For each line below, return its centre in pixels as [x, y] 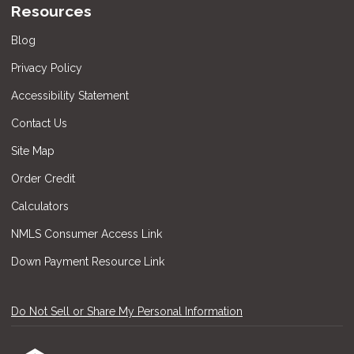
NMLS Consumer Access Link [87, 233]
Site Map [33, 151]
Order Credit [45, 178]
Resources [51, 11]
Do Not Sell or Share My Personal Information [127, 311]
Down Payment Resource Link [88, 261]
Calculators [40, 206]
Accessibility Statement [70, 95]
